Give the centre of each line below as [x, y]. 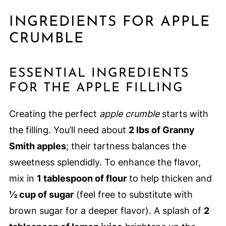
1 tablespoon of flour [81, 179]
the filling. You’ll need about [69, 130]
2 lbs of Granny [161, 130]
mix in [23, 179]
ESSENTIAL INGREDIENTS [99, 74]
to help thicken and [169, 179]
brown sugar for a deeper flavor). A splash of [106, 211]
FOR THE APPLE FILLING [96, 88]
